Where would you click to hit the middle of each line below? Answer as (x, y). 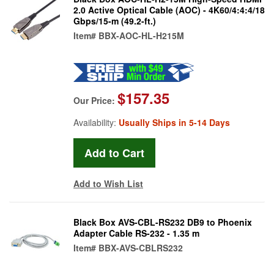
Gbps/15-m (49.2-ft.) (115, 20)
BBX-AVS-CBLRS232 (141, 247)
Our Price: (95, 100)
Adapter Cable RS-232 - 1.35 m (136, 233)
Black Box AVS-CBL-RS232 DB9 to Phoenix (163, 222)
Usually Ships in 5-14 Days (174, 122)
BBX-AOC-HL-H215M (141, 35)
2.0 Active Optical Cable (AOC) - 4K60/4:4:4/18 (169, 9)
